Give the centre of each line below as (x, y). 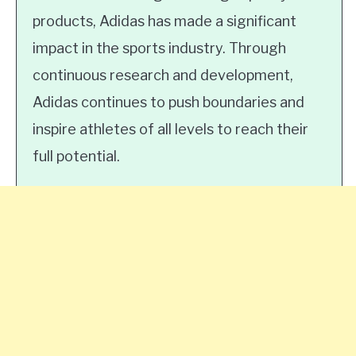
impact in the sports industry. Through (159, 48)
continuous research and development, (163, 75)
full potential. (76, 156)
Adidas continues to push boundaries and (168, 102)
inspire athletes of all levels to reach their (170, 129)
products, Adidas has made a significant (164, 21)
